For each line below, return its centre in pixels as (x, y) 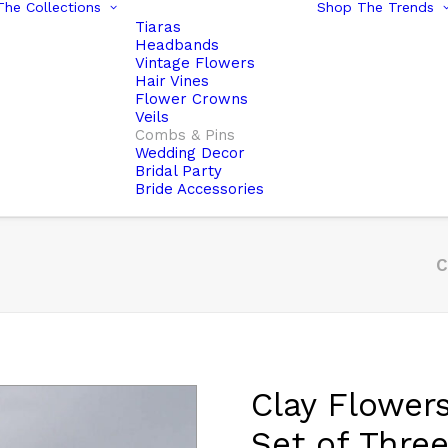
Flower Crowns (191, 99)
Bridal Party (178, 171)
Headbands (177, 45)
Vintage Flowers (195, 63)
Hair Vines (172, 81)
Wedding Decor (190, 153)
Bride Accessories (199, 189)
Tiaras (158, 27)
